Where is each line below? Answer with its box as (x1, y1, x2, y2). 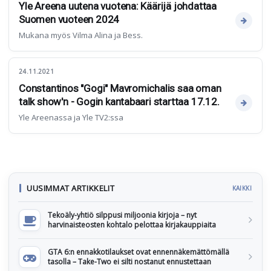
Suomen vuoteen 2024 (19, 13, 120, 25)
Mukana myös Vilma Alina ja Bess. (19, 30, 143, 41)
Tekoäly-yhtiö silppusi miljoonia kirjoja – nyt (48, 210, 197, 220)
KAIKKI (232, 184, 252, 192)
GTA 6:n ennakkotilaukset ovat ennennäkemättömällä (48, 247, 229, 257)
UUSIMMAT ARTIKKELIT (27, 183, 115, 194)
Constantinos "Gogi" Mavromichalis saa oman (19, 82, 221, 94)
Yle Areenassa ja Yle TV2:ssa (19, 112, 123, 123)
